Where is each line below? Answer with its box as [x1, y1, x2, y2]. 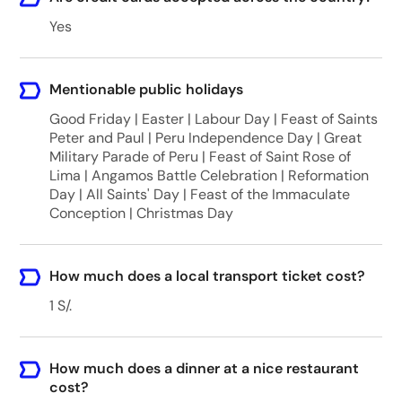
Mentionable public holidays [48, 80, 243, 99]
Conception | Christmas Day [48, 204, 233, 223]
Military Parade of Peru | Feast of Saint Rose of [48, 147, 351, 166]
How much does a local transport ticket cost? [48, 267, 365, 285]
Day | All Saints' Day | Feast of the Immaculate [48, 185, 350, 204]
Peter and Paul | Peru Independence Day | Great [48, 128, 362, 147]
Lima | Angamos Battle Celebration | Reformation [48, 166, 369, 185]
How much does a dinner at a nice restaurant [48, 359, 359, 378]
